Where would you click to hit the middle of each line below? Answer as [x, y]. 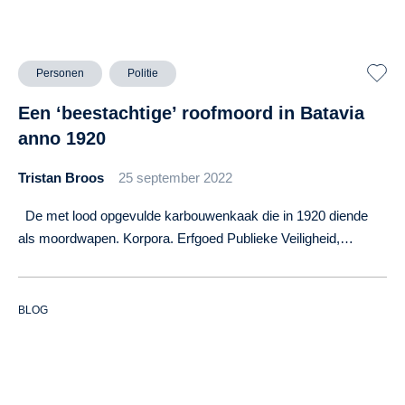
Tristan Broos [61, 177]
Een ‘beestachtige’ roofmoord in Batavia [191, 113]
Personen [60, 73]
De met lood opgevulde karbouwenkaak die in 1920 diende [193, 215]
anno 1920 [62, 138]
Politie [143, 73]
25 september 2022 [175, 177]
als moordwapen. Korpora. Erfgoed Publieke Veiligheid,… [186, 238]
